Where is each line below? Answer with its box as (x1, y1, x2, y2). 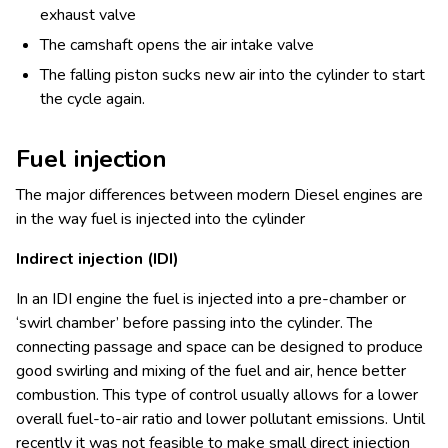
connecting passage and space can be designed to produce (16, 335, 423, 358)
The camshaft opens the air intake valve (40, 33, 314, 56)
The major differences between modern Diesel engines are (16, 183, 423, 206)
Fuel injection (16, 142, 167, 175)
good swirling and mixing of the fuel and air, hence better (16, 359, 406, 382)
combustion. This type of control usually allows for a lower (16, 383, 418, 406)
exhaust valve (40, 3, 136, 26)
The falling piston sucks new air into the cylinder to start (40, 63, 425, 86)
